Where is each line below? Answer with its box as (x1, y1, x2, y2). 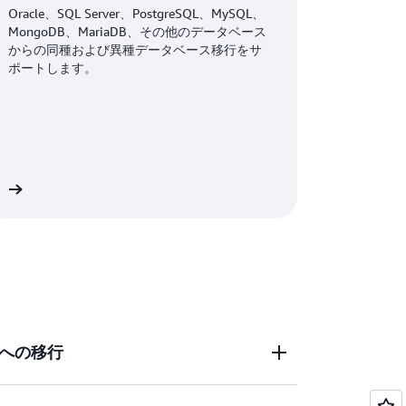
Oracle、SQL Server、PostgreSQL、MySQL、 (8, 5, 266, 21)
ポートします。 (8, 60, 98, 75)
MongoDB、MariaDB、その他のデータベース (8, 24, 267, 39)
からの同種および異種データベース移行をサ (8, 42, 263, 57)
